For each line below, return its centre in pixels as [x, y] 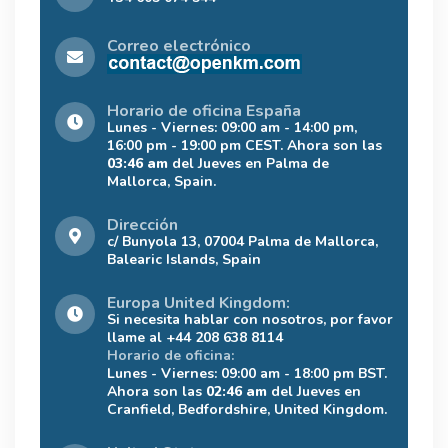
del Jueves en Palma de [248, 163]
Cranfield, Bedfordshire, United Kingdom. [247, 409]
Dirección [142, 224]
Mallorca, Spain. [161, 181]
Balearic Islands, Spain [184, 259]
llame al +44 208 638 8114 [195, 337]
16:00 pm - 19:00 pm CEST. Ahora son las [244, 145]
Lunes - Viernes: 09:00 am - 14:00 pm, [232, 127]
